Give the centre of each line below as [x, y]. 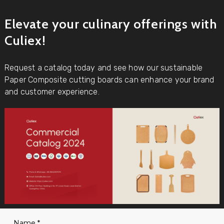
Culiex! [25, 40]
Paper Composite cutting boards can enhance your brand [109, 79]
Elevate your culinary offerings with [110, 24]
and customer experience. [52, 91]
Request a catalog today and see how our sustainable [103, 67]
